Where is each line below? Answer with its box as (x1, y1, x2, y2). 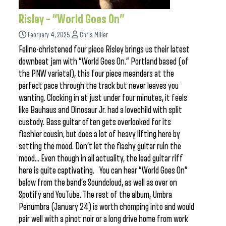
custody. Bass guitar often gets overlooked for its (19, 117, 171, 127)
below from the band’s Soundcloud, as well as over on (19, 178, 177, 188)
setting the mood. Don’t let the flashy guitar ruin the (19, 141, 181, 151)
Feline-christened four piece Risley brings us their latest (19, 44, 190, 54)
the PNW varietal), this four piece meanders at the (19, 69, 174, 79)
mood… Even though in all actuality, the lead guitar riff (19, 153, 183, 163)
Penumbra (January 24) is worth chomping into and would (19, 202, 194, 212)
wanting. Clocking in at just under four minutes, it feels (19, 93, 187, 103)
